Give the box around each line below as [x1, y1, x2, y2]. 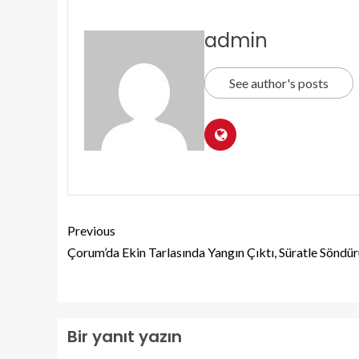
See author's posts [229, 75, 329, 91]
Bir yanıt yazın [67, 325, 182, 349]
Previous [67, 223, 115, 239]
